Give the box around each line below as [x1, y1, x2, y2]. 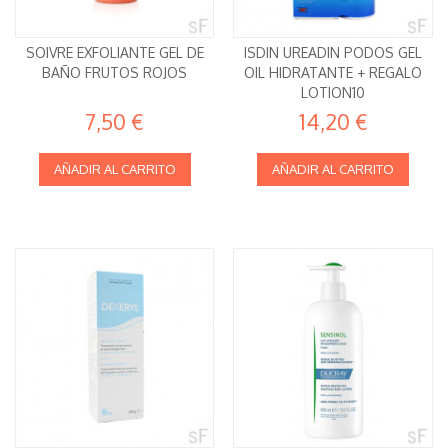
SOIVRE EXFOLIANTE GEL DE [25, 44, 204, 62]
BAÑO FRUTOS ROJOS [42, 64, 188, 82]
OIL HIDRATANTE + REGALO [244, 64, 423, 82]
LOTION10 [301, 84, 366, 102]
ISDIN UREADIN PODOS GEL [244, 44, 423, 62]
